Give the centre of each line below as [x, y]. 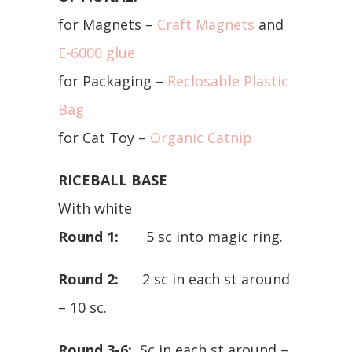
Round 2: [88, 279]
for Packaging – [113, 81]
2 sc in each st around [204, 279]
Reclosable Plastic [228, 81]
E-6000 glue [97, 52]
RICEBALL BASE [113, 180]
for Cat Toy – [104, 137]
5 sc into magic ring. [201, 236]
